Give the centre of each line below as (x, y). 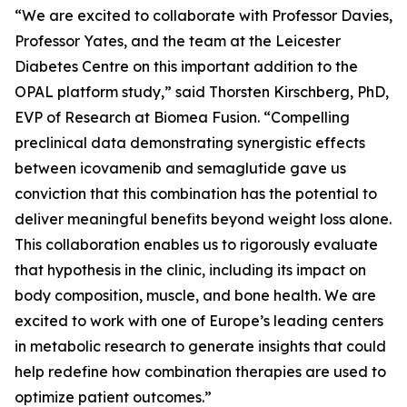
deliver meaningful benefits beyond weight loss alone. (203, 219)
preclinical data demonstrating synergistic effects (190, 143)
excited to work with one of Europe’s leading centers (199, 321)
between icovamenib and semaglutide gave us (180, 168)
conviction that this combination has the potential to (196, 194)
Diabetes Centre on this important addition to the (186, 66)
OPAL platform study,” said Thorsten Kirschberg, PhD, (202, 92)
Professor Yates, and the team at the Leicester (178, 41)
